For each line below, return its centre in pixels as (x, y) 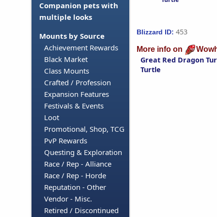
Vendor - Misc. (68, 199)
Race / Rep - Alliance (78, 164)
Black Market (66, 59)
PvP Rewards (66, 141)
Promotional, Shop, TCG (84, 129)
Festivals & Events (74, 106)
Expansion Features (77, 94)
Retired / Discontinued (81, 210)
